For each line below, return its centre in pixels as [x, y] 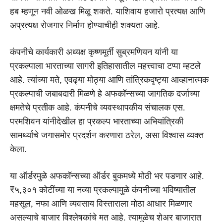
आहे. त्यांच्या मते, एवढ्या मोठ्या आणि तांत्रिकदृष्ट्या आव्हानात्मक [109, 80]
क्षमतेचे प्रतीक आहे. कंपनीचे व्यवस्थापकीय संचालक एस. [98, 107]
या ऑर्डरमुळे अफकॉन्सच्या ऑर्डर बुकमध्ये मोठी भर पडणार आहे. [107, 176]
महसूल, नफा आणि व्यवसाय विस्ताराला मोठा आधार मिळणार [101, 203]
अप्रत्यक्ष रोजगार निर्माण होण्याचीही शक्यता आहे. [85, 25]
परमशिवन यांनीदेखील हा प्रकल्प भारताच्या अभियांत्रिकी [97, 121]
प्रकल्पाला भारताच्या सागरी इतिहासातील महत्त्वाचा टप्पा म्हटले [105, 66]
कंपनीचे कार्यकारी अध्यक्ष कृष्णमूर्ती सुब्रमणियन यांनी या [94, 52]
